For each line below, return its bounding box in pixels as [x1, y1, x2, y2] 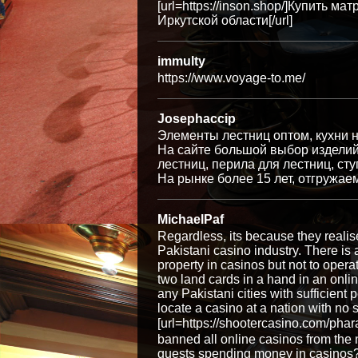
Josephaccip [157, 112, 236, 125]
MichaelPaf [157, 213, 224, 226]
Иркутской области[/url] [157, 14, 292, 27]
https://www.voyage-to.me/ [157, 71, 305, 85]
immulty [157, 54, 205, 68]
